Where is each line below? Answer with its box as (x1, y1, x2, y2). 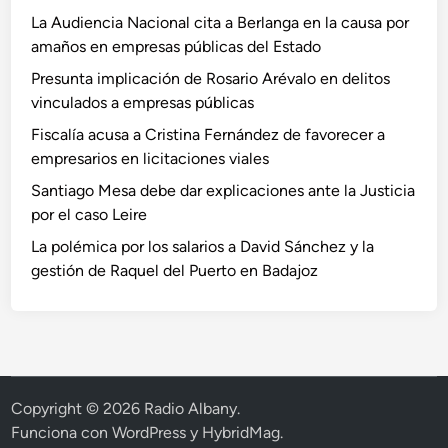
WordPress (112, 423, 187, 442)
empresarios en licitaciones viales (31, 149, 270, 168)
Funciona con (11, 423, 113, 442)
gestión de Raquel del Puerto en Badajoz (31, 261, 319, 280)
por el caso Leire (31, 205, 148, 224)
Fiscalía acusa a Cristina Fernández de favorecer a (31, 125, 386, 144)
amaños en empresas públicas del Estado (31, 37, 322, 56)
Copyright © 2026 (11, 399, 145, 418)
